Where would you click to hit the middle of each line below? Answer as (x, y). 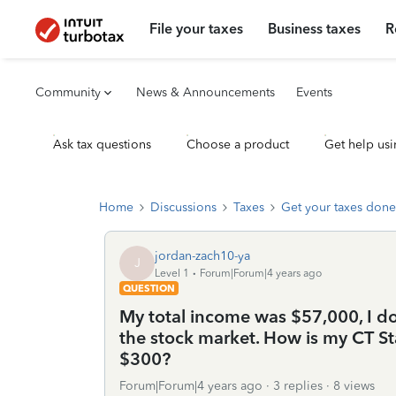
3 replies (298, 386)
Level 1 (172, 273)
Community (68, 92)
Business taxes (315, 29)
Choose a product (238, 145)
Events (314, 92)
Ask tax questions (102, 145)
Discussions (183, 207)
